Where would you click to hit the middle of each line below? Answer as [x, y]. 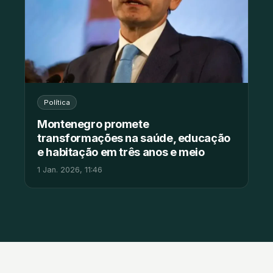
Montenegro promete [93, 124]
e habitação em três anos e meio [121, 152]
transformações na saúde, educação [134, 138]
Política [57, 103]
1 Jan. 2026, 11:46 [70, 170]
